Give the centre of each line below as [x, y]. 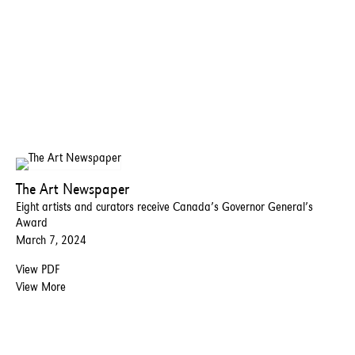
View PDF [38, 269]
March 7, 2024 [51, 240]
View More [41, 287]
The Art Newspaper [73, 189]
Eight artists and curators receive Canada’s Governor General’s [164, 207]
